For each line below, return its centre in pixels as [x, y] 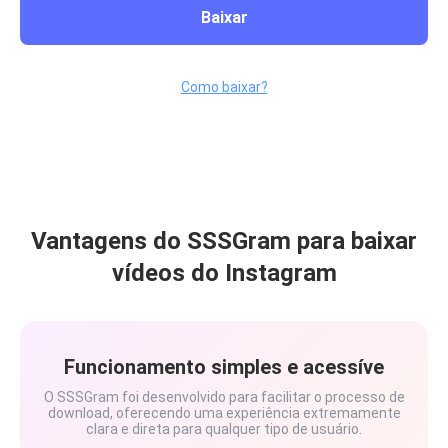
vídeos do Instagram [224, 273]
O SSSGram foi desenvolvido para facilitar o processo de [224, 397]
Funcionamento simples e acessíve [224, 367]
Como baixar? [224, 87]
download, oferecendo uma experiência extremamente [224, 413]
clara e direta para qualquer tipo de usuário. [224, 429]
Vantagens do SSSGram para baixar [224, 241]
